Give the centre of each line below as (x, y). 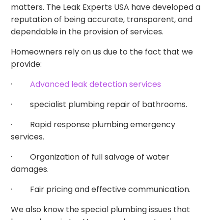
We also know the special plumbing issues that (101, 210)
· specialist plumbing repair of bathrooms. (99, 105)
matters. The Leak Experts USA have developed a (106, 7)
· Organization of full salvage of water (90, 157)
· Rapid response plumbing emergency (93, 125)
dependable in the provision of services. (87, 32)
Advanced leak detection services (95, 84)
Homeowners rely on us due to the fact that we (102, 52)
